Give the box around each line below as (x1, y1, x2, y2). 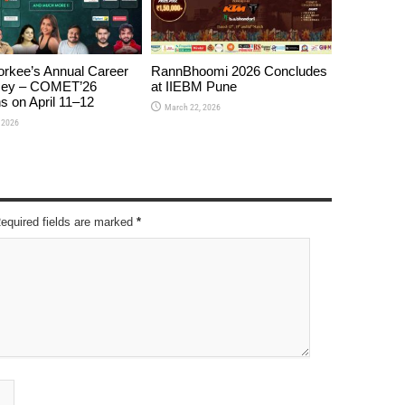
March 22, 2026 (164, 101, 221, 112)
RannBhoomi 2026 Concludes (150, 62, 327, 79)
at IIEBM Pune (150, 78, 237, 94)
